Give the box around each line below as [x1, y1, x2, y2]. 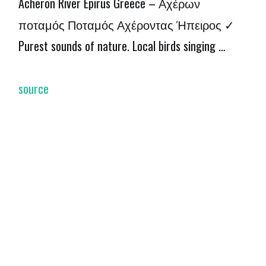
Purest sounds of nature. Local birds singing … [18, 37, 226, 55]
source [18, 80, 49, 98]
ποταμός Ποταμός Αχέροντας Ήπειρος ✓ [18, 15, 235, 34]
